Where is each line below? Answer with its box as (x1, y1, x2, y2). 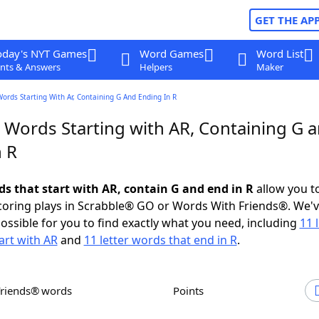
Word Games (139, 46, 204, 61)
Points (179, 283, 204, 298)
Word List (256, 46, 303, 61)
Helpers (139, 61, 172, 73)
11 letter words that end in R (83, 232, 237, 248)
